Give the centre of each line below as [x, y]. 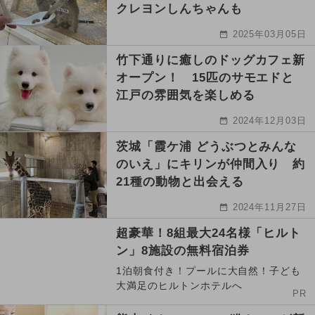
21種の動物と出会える [180, 182]
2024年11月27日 [270, 207]
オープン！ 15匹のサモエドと [205, 78]
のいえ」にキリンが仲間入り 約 [211, 165]
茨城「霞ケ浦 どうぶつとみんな [207, 147]
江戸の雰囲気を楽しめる [186, 96]
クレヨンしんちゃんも [179, 9]
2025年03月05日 [270, 34]
